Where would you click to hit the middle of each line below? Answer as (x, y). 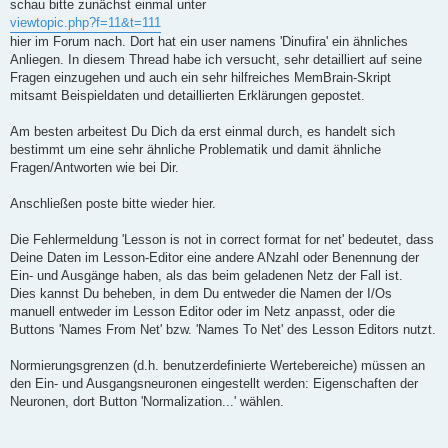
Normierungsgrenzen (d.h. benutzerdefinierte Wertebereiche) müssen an (217, 365)
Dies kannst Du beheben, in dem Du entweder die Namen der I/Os (201, 293)
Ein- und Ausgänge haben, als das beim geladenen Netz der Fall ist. (206, 275)
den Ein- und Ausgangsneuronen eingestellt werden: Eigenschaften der (214, 383)
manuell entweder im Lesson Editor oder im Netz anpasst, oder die (202, 311)
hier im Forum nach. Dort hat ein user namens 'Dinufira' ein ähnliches (209, 41)
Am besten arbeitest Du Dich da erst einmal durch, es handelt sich (202, 131)
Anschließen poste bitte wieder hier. (113, 203)
